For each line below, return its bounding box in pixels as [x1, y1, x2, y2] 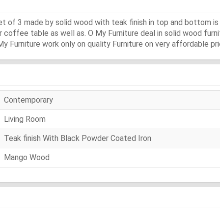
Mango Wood [4, 152, 50, 162]
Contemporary [4, 95, 53, 105]
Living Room [4, 114, 46, 124]
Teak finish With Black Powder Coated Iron [4, 133, 151, 143]
